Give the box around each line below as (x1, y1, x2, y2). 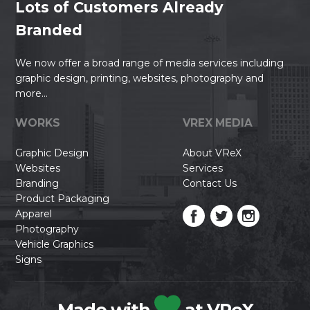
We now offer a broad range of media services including (15, 56, 284, 69)
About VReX (183, 146, 242, 159)
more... (15, 86, 48, 100)
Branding (15, 176, 60, 190)
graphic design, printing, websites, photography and (15, 71, 264, 84)
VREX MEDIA (183, 116, 253, 129)
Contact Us (183, 176, 237, 190)
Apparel (15, 207, 53, 220)
